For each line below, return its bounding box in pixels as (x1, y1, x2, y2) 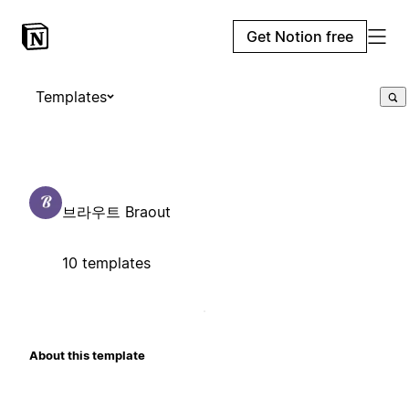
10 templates (62, 253, 151, 272)
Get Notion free (246, 27, 353, 46)
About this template (29, 347, 145, 362)
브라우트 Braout (62, 202, 171, 221)
